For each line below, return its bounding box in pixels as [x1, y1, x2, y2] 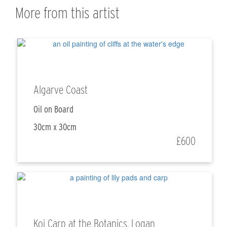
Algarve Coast [33, 83, 88, 97]
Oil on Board [33, 104, 74, 115]
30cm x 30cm [33, 122, 77, 133]
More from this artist [15, 4, 120, 22]
